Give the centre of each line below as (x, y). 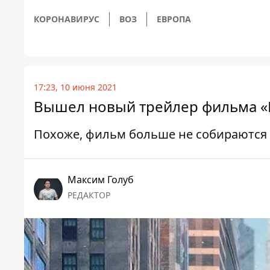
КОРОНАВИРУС (67, 19)
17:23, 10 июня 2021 (75, 87)
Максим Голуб (101, 180)
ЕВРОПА (174, 19)
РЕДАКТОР (89, 195)
